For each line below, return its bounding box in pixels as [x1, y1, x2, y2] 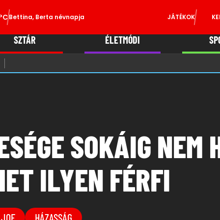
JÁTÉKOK [167, 13, 195, 21]
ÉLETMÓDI [105, 34, 140, 46]
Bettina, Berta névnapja [9, 13, 85, 21]
